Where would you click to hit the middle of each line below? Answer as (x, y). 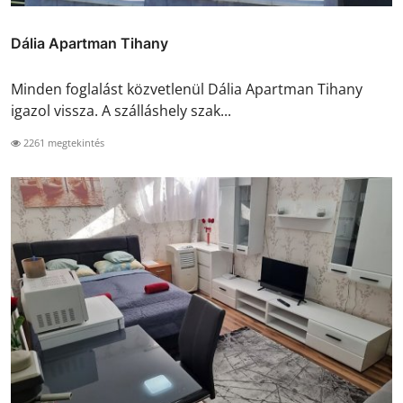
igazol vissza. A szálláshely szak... (121, 111)
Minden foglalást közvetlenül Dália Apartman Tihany (187, 90)
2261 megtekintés (63, 143)
